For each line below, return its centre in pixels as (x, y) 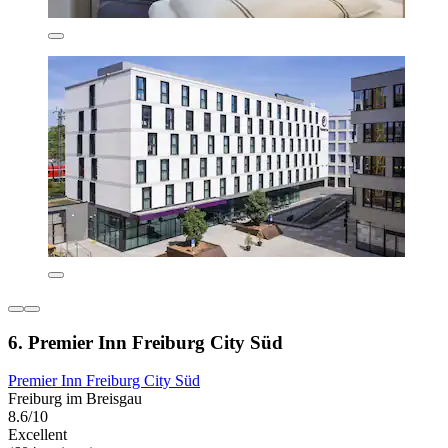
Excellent (37, 435)
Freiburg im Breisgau (75, 399)
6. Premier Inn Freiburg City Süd (145, 342)
